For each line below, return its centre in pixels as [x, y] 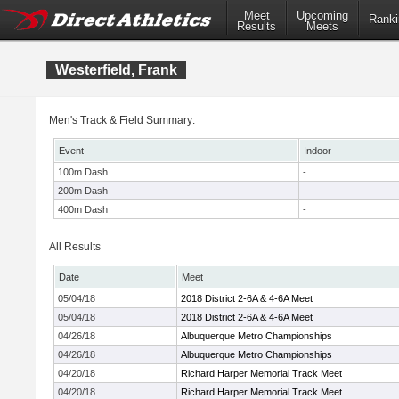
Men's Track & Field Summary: [122, 120]
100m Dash [83, 172]
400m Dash [83, 209]
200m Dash [83, 191]
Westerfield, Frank [116, 70]
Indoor [318, 151]
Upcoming [322, 16]
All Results [75, 247]
